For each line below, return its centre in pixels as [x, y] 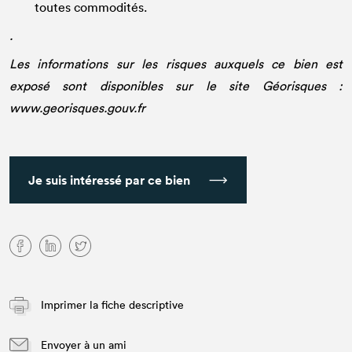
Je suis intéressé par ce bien [109, 180]
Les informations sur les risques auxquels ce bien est [176, 64]
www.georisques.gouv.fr [79, 108]
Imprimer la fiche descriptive [111, 305]
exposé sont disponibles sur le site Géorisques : [176, 86]
